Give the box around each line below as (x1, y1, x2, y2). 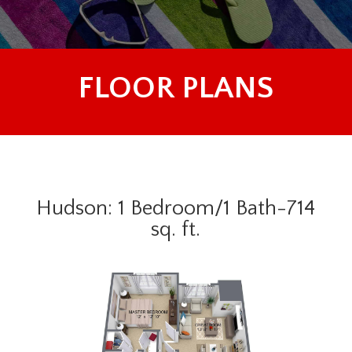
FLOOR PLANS (78, 70, 274, 105)
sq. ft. (151, 217, 201, 241)
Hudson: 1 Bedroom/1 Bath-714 (36, 196, 316, 220)
